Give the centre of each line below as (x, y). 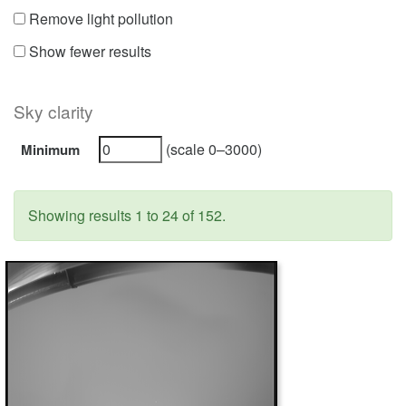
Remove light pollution (99, 19)
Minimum (50, 150)
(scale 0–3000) (212, 149)
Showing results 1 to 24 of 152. (127, 215)
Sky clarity (53, 111)
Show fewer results (88, 51)
